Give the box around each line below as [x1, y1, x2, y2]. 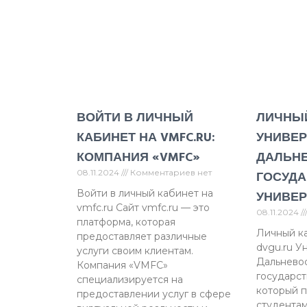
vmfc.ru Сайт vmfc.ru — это [77, 201, 210, 214]
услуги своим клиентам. [77, 244, 193, 257]
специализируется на [77, 273, 183, 286]
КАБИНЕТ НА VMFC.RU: [77, 127, 215, 147]
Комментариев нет [128, 167, 212, 177]
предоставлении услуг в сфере [77, 287, 231, 300]
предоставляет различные [77, 230, 207, 243]
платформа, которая [77, 215, 175, 228]
